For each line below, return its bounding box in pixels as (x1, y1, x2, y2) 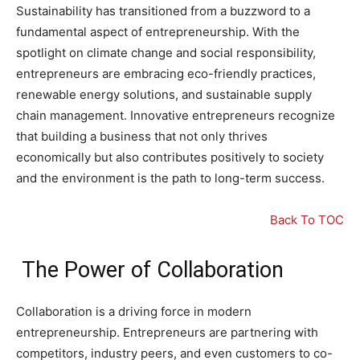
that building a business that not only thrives (16, 129, 268, 145)
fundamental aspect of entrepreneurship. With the (16, 24, 300, 40)
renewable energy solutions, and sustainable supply (16, 87, 312, 103)
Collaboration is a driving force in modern (16, 304, 252, 320)
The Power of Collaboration (22, 257, 284, 284)
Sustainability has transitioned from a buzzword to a (16, 3, 310, 19)
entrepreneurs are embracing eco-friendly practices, (16, 66, 316, 82)
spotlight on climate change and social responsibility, (16, 45, 316, 61)
